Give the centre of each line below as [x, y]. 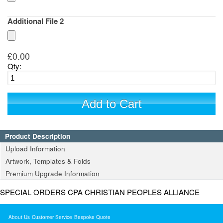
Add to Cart [111, 104]
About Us [19, 217]
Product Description [38, 136]
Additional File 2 [36, 21]
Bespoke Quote [92, 217]
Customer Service [52, 217]
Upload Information [35, 149]
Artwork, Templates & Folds [48, 161]
